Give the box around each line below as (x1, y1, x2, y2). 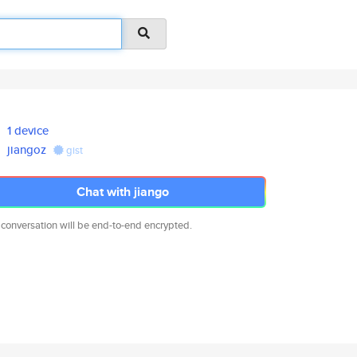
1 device (7, 122, 49, 139)
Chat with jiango (76, 182, 169, 201)
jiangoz (7, 141, 47, 158)
